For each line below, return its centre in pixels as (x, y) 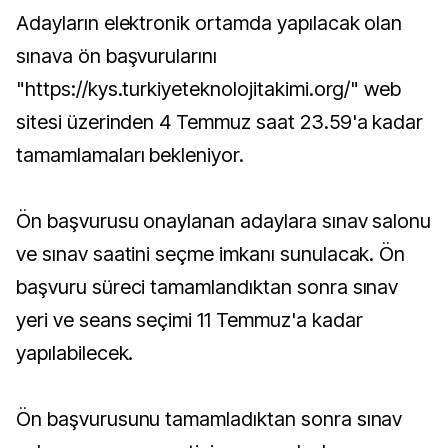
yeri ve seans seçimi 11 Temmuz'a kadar (189, 319)
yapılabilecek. (75, 352)
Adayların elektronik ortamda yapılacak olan (209, 22)
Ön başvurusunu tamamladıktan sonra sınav (209, 418)
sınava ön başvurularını (117, 55)
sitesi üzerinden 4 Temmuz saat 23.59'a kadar (220, 121)
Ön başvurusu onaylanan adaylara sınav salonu (224, 220)
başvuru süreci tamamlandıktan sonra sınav (207, 286)
